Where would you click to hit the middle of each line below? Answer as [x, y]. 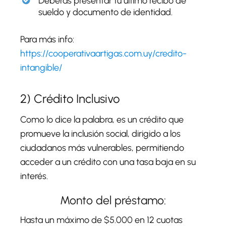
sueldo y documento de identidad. [105, 12]
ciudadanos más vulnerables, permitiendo [102, 148]
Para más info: [47, 39]
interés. [34, 176]
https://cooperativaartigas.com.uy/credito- [103, 53]
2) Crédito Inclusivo [70, 98]
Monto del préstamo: [113, 200]
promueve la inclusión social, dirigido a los [100, 133]
